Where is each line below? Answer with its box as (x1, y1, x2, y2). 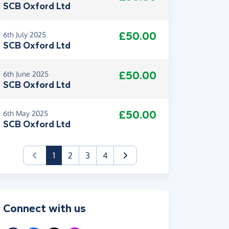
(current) (54, 150, 87, 161)
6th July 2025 (3, 30, 46, 39)
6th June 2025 (3, 70, 49, 79)
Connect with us (3, 202, 86, 216)
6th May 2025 (3, 109, 48, 118)
